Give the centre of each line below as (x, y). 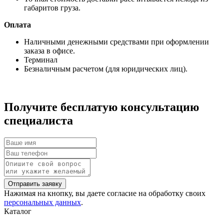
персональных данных (42, 202)
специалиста (38, 120)
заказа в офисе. (49, 50)
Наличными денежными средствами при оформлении (116, 41)
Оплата (17, 24)
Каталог (18, 211)
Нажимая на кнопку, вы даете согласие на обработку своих (105, 193)
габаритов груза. (52, 7)
